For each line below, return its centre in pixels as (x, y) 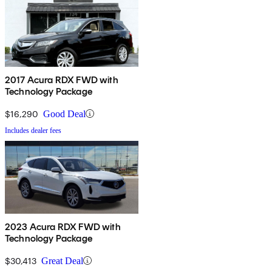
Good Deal (64, 114)
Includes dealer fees (33, 130)
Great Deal (62, 260)
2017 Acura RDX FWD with (62, 80)
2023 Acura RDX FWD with (63, 226)
